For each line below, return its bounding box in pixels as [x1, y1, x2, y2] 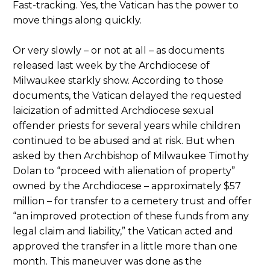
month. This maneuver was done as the [13, 255, 202, 267]
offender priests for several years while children [13, 119, 240, 131]
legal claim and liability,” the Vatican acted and [13, 225, 233, 237]
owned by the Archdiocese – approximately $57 [13, 180, 241, 192]
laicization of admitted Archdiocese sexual [13, 104, 214, 116]
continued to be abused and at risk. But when [13, 134, 234, 146]
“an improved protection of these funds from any [13, 210, 249, 222]
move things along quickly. [13, 14, 142, 26]
